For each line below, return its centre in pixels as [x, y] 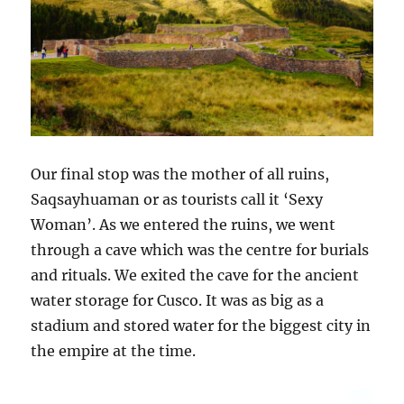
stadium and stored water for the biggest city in [201, 326]
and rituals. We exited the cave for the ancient [195, 275]
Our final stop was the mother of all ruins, [180, 174]
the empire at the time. [114, 351]
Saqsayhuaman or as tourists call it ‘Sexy [177, 200]
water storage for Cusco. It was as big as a [178, 301]
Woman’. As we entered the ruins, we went [184, 225]
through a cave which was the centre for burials [200, 250]
